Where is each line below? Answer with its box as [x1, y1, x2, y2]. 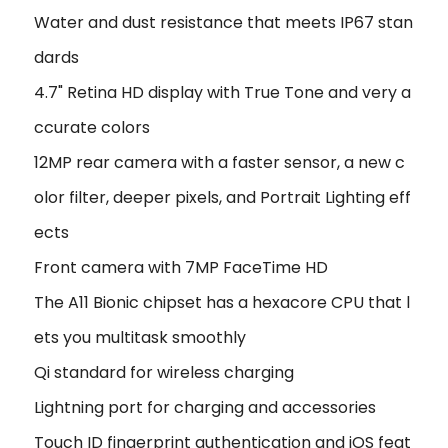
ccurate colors [34, 115, 150, 139]
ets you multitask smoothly [34, 325, 246, 349]
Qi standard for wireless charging [34, 360, 294, 384]
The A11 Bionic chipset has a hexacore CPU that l [34, 290, 410, 314]
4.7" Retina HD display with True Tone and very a [34, 80, 411, 104]
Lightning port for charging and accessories [34, 395, 376, 419]
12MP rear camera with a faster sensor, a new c [34, 150, 405, 174]
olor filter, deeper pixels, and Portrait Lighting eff [34, 185, 411, 209]
